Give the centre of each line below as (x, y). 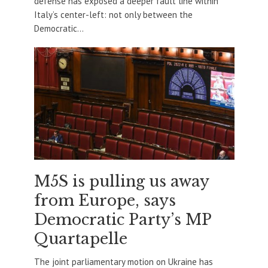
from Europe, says (105, 200)
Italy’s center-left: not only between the (113, 14)
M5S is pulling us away (121, 181)
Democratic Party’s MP (122, 220)
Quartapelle (80, 239)
